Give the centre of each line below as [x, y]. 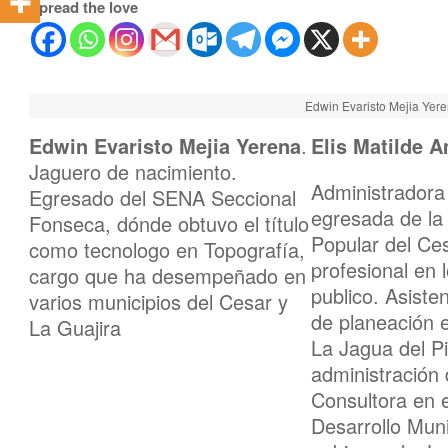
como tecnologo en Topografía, [167, 249]
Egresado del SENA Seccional [162, 197]
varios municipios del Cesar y [158, 301]
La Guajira [75, 327]
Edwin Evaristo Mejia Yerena [165, 145]
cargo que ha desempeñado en [167, 275]
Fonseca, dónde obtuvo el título [169, 223]
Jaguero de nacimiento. [133, 171]
